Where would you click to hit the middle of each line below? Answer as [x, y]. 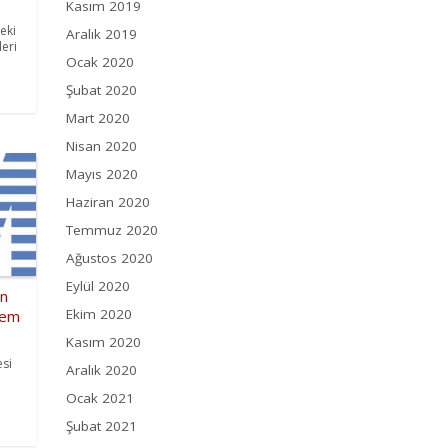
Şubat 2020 [101, 90]
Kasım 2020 [103, 342]
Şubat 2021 [101, 426]
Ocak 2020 [100, 62]
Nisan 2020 [101, 146]
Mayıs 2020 [102, 174]
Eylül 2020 [98, 286]
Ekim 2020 [99, 314]
